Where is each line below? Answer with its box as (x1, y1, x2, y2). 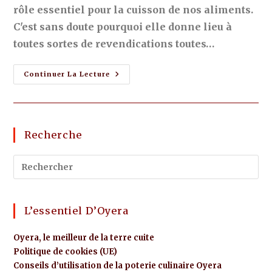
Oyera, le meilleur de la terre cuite (13, 233, 155, 243)
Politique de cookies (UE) (13, 246, 118, 257)
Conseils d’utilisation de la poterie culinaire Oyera (13, 260, 222, 271)
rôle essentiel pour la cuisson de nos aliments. (13, 4, 254, 16)
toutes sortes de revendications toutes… (13, 38, 215, 50)
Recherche (24, 129, 83, 141)
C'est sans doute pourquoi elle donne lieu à (13, 21, 233, 33)
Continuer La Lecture (24, 70, 110, 78)
